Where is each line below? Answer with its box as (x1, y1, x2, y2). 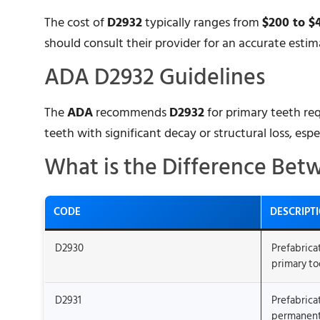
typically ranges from (142, 11, 262, 33)
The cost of (44, 11, 107, 33)
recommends (93, 101, 169, 123)
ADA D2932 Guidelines (44, 58, 265, 96)
